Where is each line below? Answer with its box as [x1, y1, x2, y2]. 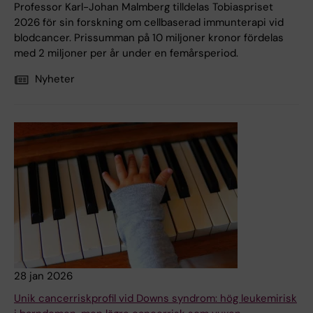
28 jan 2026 [14, 269, 73, 284]
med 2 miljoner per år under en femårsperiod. [14, 46, 238, 61]
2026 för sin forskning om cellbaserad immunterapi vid [14, 15, 284, 30]
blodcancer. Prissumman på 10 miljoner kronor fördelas [14, 31, 284, 45]
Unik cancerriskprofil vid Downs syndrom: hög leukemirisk [14, 291, 297, 306]
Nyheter [35, 72, 75, 87]
